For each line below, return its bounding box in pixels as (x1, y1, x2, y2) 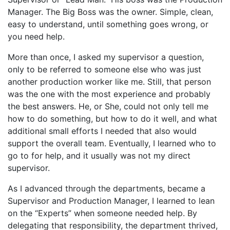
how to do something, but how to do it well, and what (8, 113, 217, 124)
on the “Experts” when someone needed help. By (8, 207, 197, 218)
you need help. (8, 31, 65, 42)
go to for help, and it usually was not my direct (8, 150, 190, 161)
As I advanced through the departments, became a (8, 183, 205, 194)
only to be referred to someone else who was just (8, 64, 201, 74)
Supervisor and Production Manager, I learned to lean (8, 195, 215, 206)
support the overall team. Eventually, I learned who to (8, 138, 216, 148)
